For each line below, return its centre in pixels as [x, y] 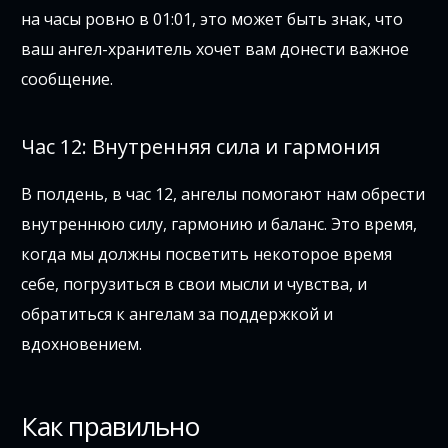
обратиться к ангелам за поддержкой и [177, 314]
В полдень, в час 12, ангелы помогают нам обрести [223, 194]
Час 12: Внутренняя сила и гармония [201, 147]
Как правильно [110, 426]
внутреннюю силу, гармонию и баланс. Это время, [219, 224]
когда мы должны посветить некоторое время [207, 254]
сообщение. [67, 79]
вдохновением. [82, 344]
